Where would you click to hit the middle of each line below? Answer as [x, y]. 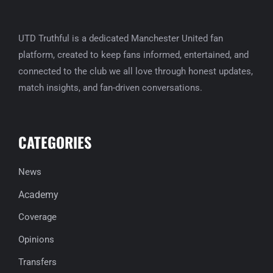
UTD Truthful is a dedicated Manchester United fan [121, 39]
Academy [38, 195]
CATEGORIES [55, 142]
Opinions [36, 240]
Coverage [37, 217]
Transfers [37, 262]
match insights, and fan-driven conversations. [110, 88]
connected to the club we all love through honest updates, [136, 72]
